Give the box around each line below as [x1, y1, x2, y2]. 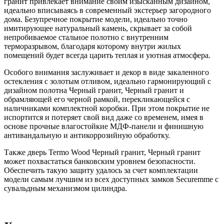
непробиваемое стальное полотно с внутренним [4, 32, 168, 41]
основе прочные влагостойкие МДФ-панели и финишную [4, 121, 203, 130]
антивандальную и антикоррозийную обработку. [4, 130, 170, 139]
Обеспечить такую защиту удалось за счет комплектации [4, 165, 198, 174]
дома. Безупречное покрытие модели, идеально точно [4, 14, 187, 23]
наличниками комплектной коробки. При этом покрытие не [4, 103, 209, 112]
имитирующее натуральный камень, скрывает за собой [4, 23, 192, 32]
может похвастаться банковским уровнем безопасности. [4, 156, 195, 165]
